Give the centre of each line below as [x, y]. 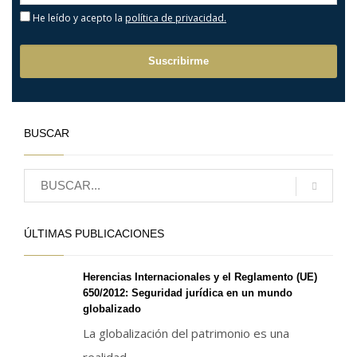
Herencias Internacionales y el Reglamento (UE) [200, 277]
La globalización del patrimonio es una [186, 333]
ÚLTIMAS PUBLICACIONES [94, 233]
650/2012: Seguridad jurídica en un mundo [188, 292]
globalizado [112, 308]
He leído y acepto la [78, 18]
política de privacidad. [176, 18]
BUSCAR [47, 133]
